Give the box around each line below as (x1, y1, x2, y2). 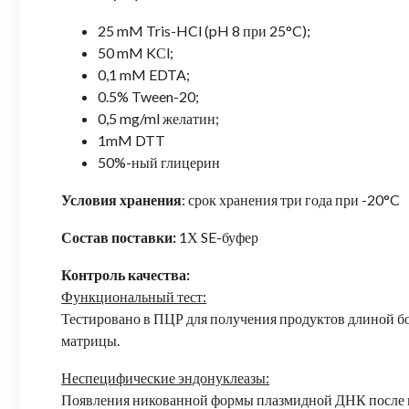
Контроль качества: (61, 266, 191, 284)
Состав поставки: (61, 228, 177, 246)
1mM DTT (98, 131, 166, 150)
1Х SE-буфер (176, 228, 259, 246)
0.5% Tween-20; (98, 88, 200, 106)
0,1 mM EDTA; (98, 66, 191, 84)
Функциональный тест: (61, 288, 207, 306)
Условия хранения (61, 191, 183, 209)
